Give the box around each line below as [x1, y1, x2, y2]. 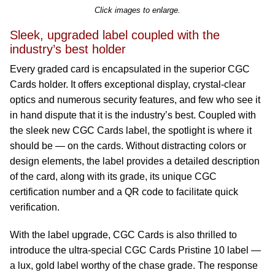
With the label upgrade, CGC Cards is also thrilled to [10, 230, 237, 240]
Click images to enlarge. [95, 6, 180, 15]
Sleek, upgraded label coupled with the [10, 28, 220, 42]
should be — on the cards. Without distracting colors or [10, 141, 246, 151]
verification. [10, 202, 60, 212]
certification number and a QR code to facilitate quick [10, 187, 238, 197]
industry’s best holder [10, 42, 126, 56]
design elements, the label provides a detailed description [10, 156, 260, 166]
